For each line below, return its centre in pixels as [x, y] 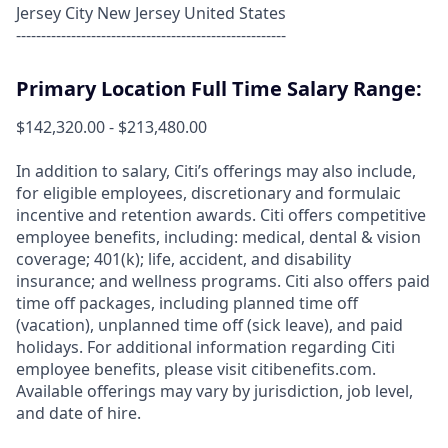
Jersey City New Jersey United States [151, 13]
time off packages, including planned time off [187, 303]
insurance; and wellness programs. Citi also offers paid [223, 281]
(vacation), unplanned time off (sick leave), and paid [209, 325]
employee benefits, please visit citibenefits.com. [196, 369]
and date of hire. [78, 413]
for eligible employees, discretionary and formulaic [208, 193]
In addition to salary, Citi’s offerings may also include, [216, 171]
